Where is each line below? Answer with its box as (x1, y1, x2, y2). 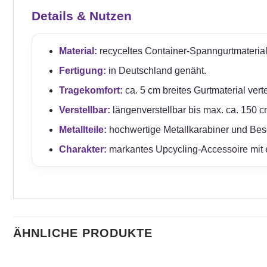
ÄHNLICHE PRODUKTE (13, 226, 153, 240)
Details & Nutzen (32, 9, 132, 23)
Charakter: (58, 144, 107, 155)
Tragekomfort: (58, 85, 123, 96)
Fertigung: (58, 66, 106, 76)
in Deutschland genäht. (105, 66, 206, 76)
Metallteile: (58, 125, 107, 135)
